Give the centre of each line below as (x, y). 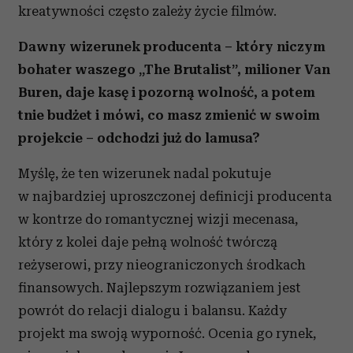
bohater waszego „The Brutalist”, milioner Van (174, 69)
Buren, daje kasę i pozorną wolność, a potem (167, 92)
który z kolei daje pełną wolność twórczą (148, 242)
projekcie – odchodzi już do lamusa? (139, 138)
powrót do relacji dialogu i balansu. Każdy (152, 310)
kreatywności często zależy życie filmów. (147, 11)
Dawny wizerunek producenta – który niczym (172, 46)
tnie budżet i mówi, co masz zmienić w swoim (169, 115)
